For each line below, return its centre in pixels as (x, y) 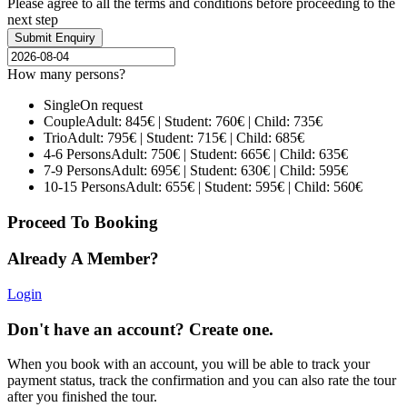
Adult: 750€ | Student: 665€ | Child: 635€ (229, 154)
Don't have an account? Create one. (140, 329)
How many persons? (66, 74)
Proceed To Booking (83, 222)
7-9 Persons (77, 170)
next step (33, 19)
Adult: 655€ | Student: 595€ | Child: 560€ (244, 186)
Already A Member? (83, 259)
